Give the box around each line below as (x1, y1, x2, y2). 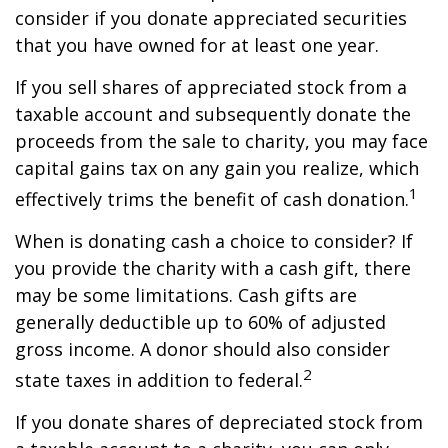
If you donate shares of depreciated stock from (15, 410, 423, 434)
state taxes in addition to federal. (15, 368, 303, 392)
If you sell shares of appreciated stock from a (15, 75, 407, 99)
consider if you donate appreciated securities (15, 6, 407, 30)
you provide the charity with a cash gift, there (15, 256, 411, 280)
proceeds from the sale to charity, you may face (15, 129, 428, 153)
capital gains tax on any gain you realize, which (15, 156, 419, 180)
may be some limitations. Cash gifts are (15, 283, 357, 307)
